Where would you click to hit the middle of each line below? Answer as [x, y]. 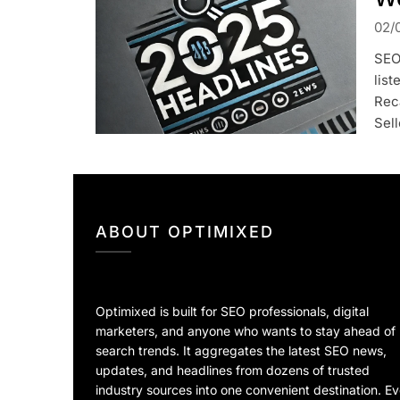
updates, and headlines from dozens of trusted [233, 371]
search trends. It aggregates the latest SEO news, [241, 351]
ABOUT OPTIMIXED [185, 232]
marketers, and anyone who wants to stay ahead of [246, 331]
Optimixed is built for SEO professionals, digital [232, 312]
